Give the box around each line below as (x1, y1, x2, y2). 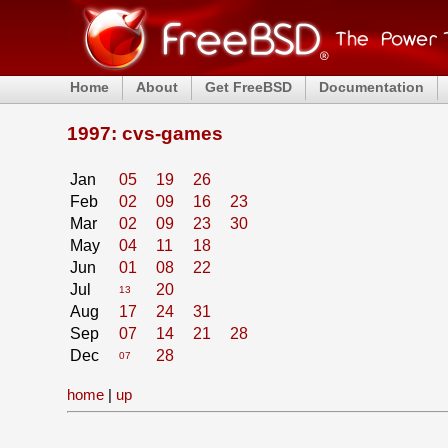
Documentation (319, 79, 425, 96)
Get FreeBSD (205, 79, 293, 96)
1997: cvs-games (67, 123, 224, 144)
